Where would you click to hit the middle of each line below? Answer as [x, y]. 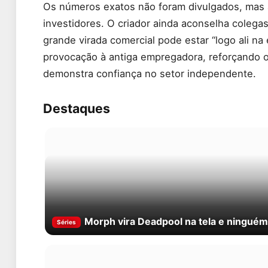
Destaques [77, 109]
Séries [66, 222]
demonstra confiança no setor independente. [150, 73]
